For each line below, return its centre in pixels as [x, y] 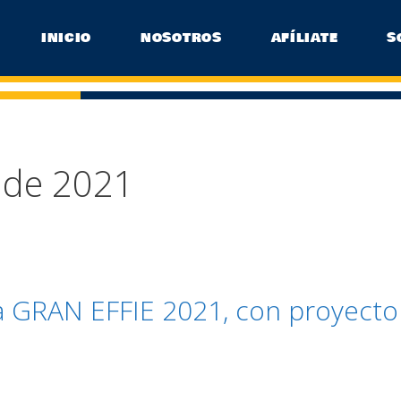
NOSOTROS [181, 38]
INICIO [66, 38]
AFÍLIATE [304, 38]
